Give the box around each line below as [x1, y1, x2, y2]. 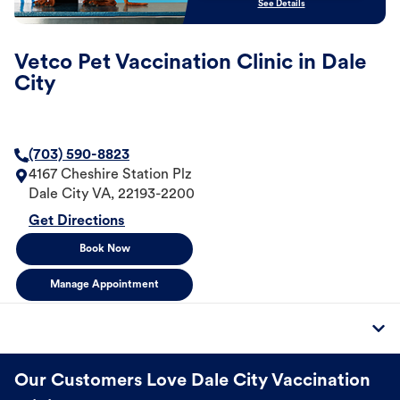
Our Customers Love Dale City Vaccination [14, 372, 371, 391]
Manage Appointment [50, 279, 159, 291]
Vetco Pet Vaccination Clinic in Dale [14, 53, 367, 75]
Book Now [79, 244, 130, 255]
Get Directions [29, 214, 125, 229]
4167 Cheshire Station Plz [29, 168, 192, 183]
